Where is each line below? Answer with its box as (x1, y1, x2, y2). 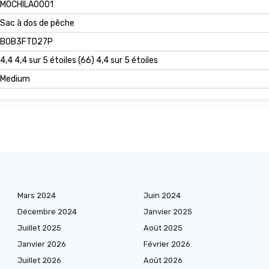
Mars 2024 (17, 191, 56, 201)
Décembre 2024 (17, 207, 77, 217)
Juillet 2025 (17, 223, 61, 233)
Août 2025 (144, 223, 183, 233)
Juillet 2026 (17, 256, 61, 265)
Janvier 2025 (144, 207, 192, 217)
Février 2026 (144, 240, 190, 249)
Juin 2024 (144, 191, 181, 201)
